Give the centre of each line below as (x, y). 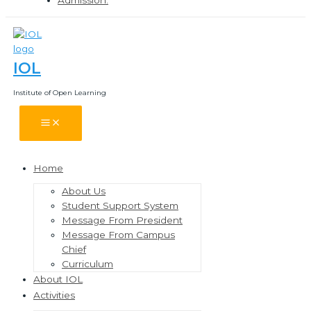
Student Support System (120, 206)
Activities (54, 295)
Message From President (122, 220)
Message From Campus (118, 235)
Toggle (99, 184)
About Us (84, 191)
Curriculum (87, 264)
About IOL (58, 279)
